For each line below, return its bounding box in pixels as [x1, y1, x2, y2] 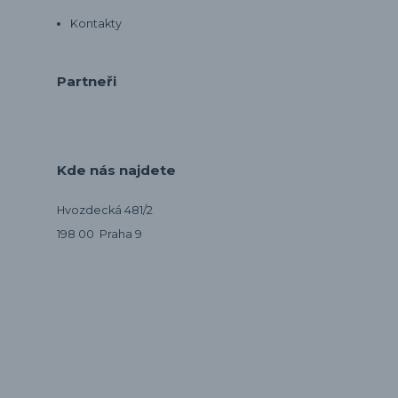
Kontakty [70, 16, 122, 30]
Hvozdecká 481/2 [57, 203, 153, 218]
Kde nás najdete [57, 162, 176, 179]
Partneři [57, 73, 116, 91]
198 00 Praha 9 [57, 227, 142, 242]
